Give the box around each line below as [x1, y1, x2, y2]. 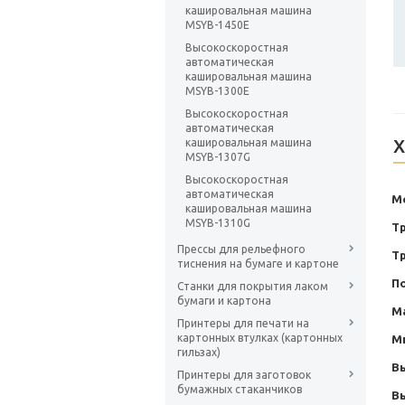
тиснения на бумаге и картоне [177, 258, 339, 270]
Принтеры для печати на [177, 317, 309, 330]
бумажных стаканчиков [177, 383, 302, 396]
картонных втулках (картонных [177, 332, 343, 344]
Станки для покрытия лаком [177, 280, 328, 293]
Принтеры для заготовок [177, 369, 311, 381]
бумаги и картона [177, 295, 271, 307]
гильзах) [177, 346, 221, 359]
